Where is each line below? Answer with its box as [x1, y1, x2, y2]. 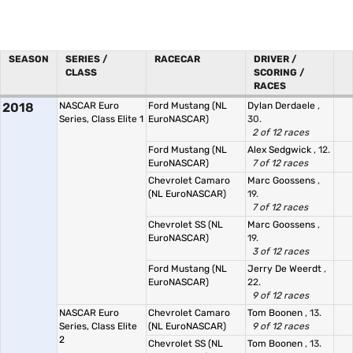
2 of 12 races [252, 127, 309, 138]
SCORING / [254, 67, 304, 78]
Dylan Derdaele [247, 100, 318, 111]
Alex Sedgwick [247, 144, 314, 155]
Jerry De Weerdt [247, 263, 324, 274]
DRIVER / [254, 54, 296, 65]
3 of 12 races [252, 246, 309, 257]
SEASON [9, 54, 49, 65]
